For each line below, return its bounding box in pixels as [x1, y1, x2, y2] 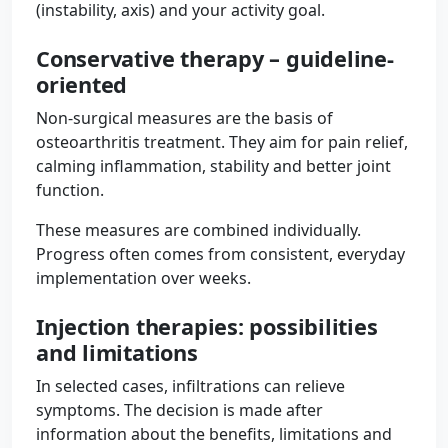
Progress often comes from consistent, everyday [36, 243, 405, 265]
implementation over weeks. [36, 267, 251, 289]
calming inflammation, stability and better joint [36, 155, 391, 177]
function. [36, 179, 104, 201]
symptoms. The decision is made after [36, 399, 323, 421]
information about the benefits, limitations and [36, 423, 392, 445]
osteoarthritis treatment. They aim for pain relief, [36, 131, 408, 153]
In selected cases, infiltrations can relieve [36, 375, 345, 397]
